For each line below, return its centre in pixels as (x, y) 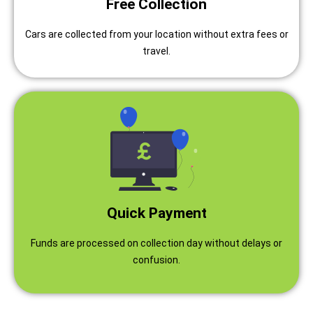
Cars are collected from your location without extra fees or (156, 34)
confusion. (156, 260)
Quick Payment (156, 213)
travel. (156, 51)
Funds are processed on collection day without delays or (156, 243)
